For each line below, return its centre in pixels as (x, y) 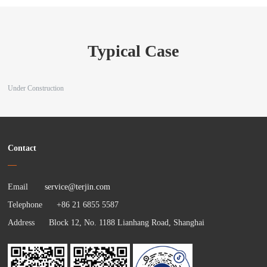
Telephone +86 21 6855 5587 (63, 205)
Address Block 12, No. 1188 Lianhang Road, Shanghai (106, 223)
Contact (22, 148)
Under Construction (36, 88)
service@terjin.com (77, 187)
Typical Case (133, 51)
